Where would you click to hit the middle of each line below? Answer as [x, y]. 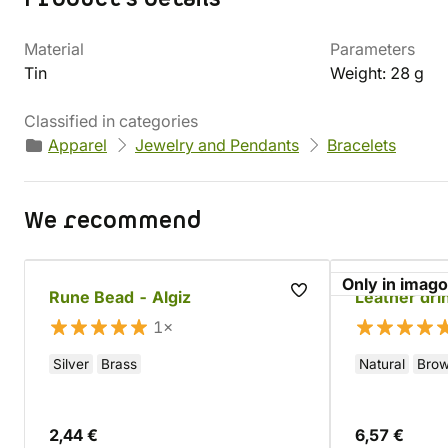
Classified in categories [111, 121]
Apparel [77, 145]
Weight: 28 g [377, 73]
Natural [382, 364]
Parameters [372, 49]
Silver [71, 364]
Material [54, 49]
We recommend [112, 221]
